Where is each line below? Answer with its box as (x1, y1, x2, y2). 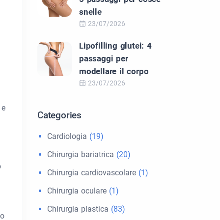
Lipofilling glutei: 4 (79, 41, 152, 51)
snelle (79, 7, 102, 17)
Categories (37, 110, 82, 121)
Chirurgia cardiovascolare (47, 168, 136, 177)
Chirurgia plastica (47, 204, 109, 214)
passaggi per (79, 54, 128, 63)
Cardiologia (47, 132, 87, 141)
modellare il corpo (79, 66, 149, 76)
